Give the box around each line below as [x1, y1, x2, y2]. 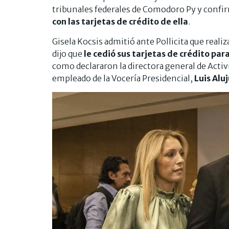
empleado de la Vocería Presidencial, [52, 73, 194, 84]
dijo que [52, 49, 82, 59]
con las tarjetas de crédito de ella [52, 16, 188, 27]
